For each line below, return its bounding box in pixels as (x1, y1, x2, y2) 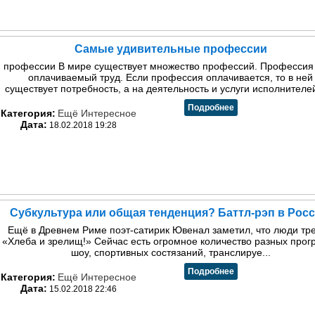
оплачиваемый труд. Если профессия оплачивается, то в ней (28, 72, 313, 83)
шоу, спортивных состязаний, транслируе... (70, 247, 271, 258)
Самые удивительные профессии (74, 43, 267, 55)
